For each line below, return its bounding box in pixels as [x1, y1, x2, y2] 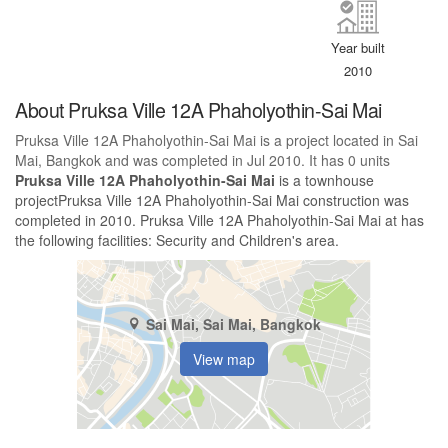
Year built [331, 38, 386, 58]
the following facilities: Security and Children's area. [15, 230, 339, 251]
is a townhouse [275, 170, 374, 191]
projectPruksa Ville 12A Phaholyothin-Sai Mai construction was [15, 190, 409, 211]
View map [193, 348, 255, 369]
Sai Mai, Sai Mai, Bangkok [145, 313, 321, 334]
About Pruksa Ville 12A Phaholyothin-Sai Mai [15, 95, 382, 125]
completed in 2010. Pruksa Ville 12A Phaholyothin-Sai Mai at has [15, 210, 424, 231]
